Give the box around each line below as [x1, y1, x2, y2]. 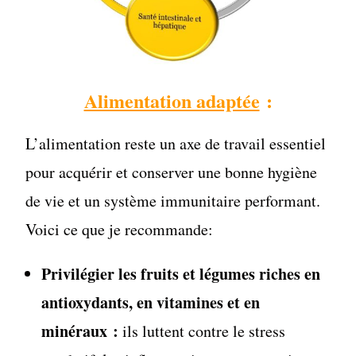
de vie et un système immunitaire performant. [25, 189, 321, 211]
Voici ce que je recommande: [25, 218, 214, 240]
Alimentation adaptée [83, 86, 260, 114]
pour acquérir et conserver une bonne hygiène [25, 161, 318, 183]
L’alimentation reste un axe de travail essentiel [25, 132, 327, 154]
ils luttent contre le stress [118, 319, 286, 342]
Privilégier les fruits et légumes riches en [41, 261, 321, 285]
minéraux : [41, 319, 119, 342]
